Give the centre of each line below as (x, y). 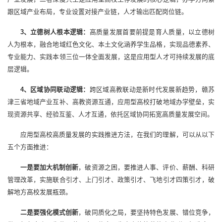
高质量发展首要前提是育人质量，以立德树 (152, 32)
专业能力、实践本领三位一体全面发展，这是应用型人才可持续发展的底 (111, 57)
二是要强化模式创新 (49, 213)
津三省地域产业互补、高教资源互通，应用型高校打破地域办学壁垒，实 (111, 102)
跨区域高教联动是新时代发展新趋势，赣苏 (152, 90)
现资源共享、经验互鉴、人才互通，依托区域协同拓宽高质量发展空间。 (111, 114)
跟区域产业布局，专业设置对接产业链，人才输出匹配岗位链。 (98, 12)
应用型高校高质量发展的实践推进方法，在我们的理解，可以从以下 (117, 135)
